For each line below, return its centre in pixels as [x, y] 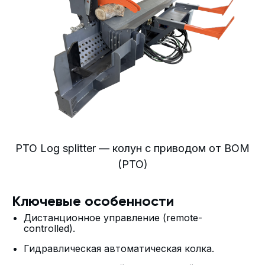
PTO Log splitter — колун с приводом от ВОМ [132, 148]
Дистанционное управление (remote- [113, 218]
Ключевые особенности [93, 202]
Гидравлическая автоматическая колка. [119, 249]
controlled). [49, 229]
